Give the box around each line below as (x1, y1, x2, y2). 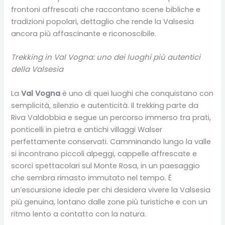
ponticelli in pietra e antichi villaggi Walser (11, 125, 163, 135)
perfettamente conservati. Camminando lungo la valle (11, 137, 211, 147)
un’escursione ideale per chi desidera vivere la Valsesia (11, 185, 211, 195)
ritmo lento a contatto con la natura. (11, 209, 147, 219)
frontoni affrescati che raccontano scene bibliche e (11, 4, 201, 15)
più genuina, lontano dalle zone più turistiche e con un (11, 197, 208, 207)
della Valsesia (11, 64, 64, 75)
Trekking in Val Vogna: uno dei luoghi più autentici (11, 52, 201, 63)
